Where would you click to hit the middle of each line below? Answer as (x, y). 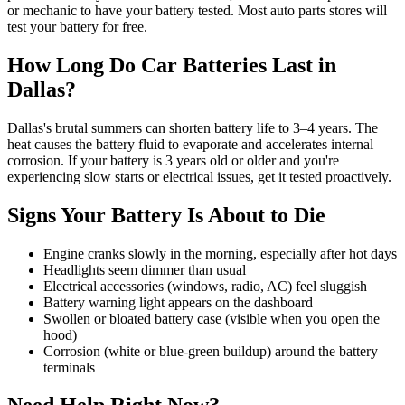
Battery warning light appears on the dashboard (178, 302)
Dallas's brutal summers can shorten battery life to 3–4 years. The (193, 127)
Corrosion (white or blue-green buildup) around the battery (211, 351)
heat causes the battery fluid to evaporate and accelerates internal (190, 144)
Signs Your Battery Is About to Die (166, 215)
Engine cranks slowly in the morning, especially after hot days (220, 253)
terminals (69, 367)
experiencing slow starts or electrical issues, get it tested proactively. (199, 176)
